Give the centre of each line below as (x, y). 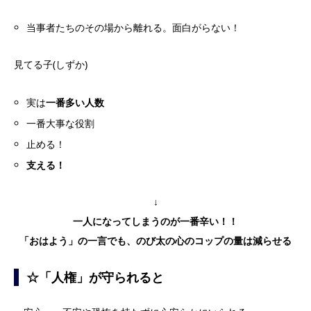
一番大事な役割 (61, 123)
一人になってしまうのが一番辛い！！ (155, 221)
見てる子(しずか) (51, 64)
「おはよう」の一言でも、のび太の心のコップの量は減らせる (155, 241)
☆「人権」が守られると (95, 277)
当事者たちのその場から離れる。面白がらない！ (134, 27)
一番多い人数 (75, 102)
